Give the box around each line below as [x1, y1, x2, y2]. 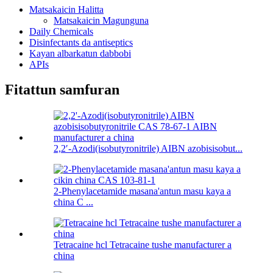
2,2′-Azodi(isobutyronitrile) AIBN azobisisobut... [54, 143, 243, 154]
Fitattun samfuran [5, 82, 119, 98]
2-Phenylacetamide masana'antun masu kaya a [54, 186, 231, 197]
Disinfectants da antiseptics [29, 37, 133, 48]
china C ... [54, 197, 93, 208]
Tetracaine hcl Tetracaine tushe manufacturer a [54, 239, 232, 250]
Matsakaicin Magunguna [54, 15, 149, 26]
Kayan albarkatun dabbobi [29, 48, 131, 58]
